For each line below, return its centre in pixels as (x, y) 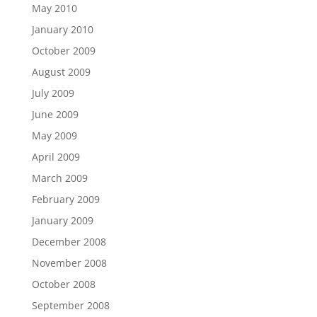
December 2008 (69, 242)
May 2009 (54, 136)
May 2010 (54, 8)
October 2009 (63, 51)
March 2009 (59, 178)
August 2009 (61, 72)
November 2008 (69, 263)
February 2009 (65, 199)
